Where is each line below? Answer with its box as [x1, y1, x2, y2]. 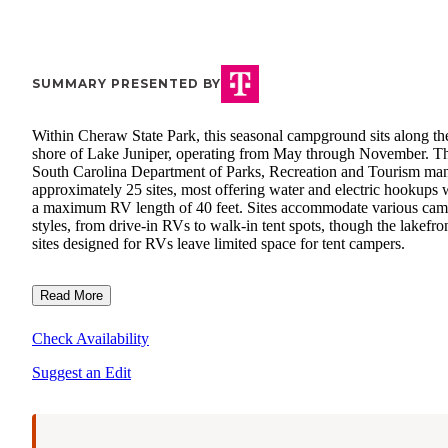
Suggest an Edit [32, 364, 131, 382]
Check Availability [32, 330, 149, 348]
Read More [40, 288, 103, 304]
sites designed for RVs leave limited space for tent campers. [32, 235, 405, 253]
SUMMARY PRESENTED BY [32, 76, 221, 92]
